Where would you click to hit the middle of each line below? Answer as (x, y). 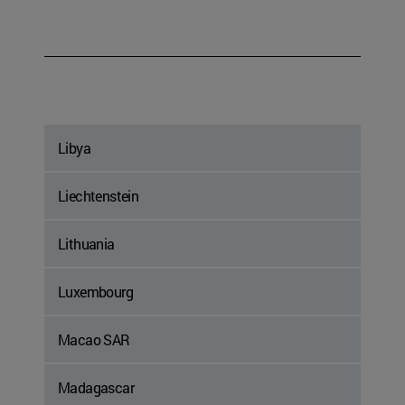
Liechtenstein (99, 196)
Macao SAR (94, 340)
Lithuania (86, 244)
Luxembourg (95, 292)
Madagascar (96, 388)
